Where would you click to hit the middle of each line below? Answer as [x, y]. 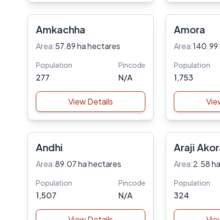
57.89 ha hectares [88, 46]
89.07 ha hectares [88, 164]
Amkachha [61, 29]
